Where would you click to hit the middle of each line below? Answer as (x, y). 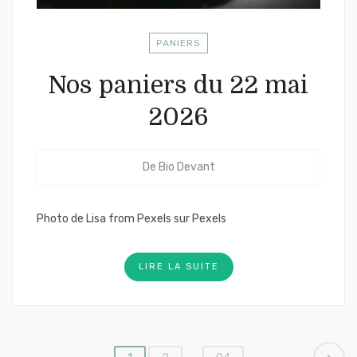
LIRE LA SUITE (178, 267)
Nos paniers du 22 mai (178, 85)
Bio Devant (186, 167)
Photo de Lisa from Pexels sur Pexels (131, 219)
